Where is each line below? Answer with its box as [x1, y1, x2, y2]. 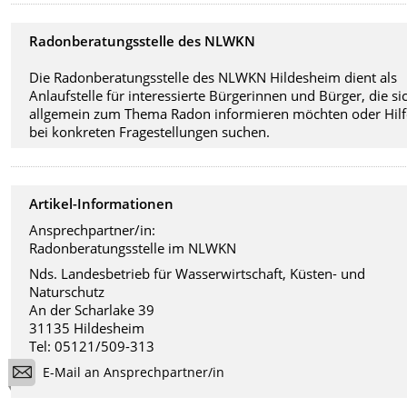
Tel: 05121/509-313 [29, 337, 155, 356]
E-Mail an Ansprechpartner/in [43, 362, 225, 381]
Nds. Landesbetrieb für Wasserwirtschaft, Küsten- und [29, 264, 366, 283]
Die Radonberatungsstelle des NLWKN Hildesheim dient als [29, 68, 398, 87]
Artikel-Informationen [29, 194, 174, 213]
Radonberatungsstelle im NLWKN [29, 238, 237, 257]
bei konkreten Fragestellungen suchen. [29, 123, 271, 142]
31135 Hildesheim [29, 319, 145, 338]
